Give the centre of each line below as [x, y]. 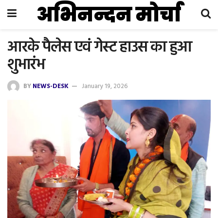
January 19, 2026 [105, 86]
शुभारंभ [26, 65]
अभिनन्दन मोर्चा [109, 15]
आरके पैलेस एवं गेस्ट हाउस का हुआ [100, 47]
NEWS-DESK [51, 86]
